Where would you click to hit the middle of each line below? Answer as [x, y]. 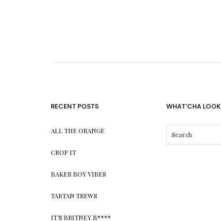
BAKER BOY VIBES [79, 174]
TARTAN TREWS [74, 195]
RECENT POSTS [75, 106]
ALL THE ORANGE [78, 130]
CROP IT [64, 152]
